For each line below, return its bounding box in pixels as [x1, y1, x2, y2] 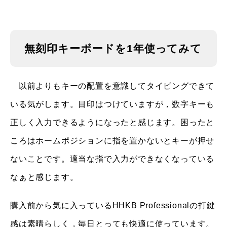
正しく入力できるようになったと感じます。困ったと [10, 118, 215, 127]
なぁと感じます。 [10, 173, 79, 181]
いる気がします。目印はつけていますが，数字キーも [10, 100, 215, 108]
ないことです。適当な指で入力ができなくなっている [10, 155, 215, 163]
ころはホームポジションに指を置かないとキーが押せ [10, 136, 215, 145]
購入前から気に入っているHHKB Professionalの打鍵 [10, 201, 215, 210]
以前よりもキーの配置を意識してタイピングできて [10, 82, 215, 90]
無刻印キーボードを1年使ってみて [24, 43, 202, 54]
